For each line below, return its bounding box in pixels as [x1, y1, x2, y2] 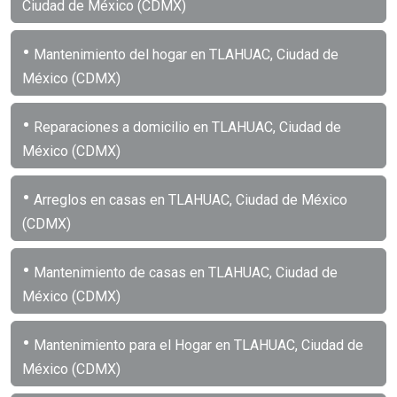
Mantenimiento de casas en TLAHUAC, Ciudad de [30, 263, 338, 281]
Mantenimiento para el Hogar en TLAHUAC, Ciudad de [30, 336, 363, 354]
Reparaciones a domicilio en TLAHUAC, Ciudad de [30, 118, 341, 136]
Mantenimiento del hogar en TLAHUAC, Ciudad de [30, 45, 339, 63]
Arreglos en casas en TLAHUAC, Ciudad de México [30, 191, 347, 208]
